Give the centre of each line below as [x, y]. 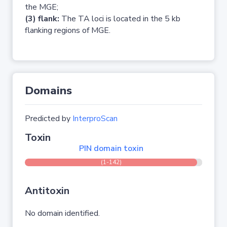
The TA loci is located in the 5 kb [120, 19]
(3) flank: [42, 19]
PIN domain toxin [111, 148]
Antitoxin [47, 191]
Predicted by [49, 119]
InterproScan [95, 119]
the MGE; [42, 7]
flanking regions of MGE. [68, 30]
